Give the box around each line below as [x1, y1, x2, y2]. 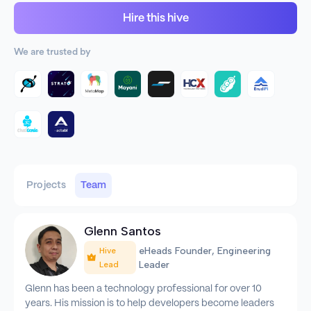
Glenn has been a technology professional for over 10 [25, 284, 262, 294]
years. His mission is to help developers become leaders [25, 299, 274, 309]
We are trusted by [14, 47, 91, 57]
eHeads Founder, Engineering [139, 245, 271, 257]
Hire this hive [122, 13, 189, 24]
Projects [26, 180, 67, 190]
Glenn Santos [84, 224, 162, 239]
